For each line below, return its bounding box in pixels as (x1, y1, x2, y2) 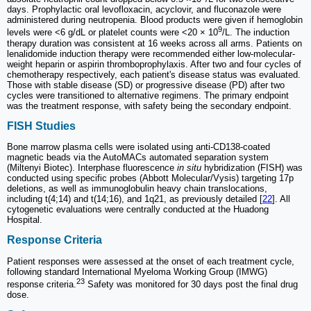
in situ (177, 162, 201, 174)
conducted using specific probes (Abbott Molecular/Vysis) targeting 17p (7, 173, 294, 184)
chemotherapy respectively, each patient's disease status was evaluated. (7, 69, 301, 80)
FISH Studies (7, 119, 76, 132)
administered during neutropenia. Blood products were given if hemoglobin (7, 15, 303, 26)
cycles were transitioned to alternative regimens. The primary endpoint (7, 90, 289, 101)
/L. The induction (222, 27, 289, 38)
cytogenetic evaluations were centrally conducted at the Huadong (7, 204, 269, 215)
